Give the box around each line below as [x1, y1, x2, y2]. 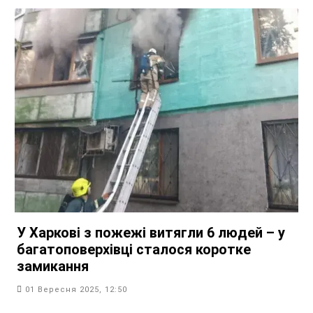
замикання [17, 258, 89, 275]
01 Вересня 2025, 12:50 [25, 285, 127, 295]
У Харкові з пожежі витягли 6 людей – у [17, 224, 285, 242]
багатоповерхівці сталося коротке [17, 241, 251, 259]
